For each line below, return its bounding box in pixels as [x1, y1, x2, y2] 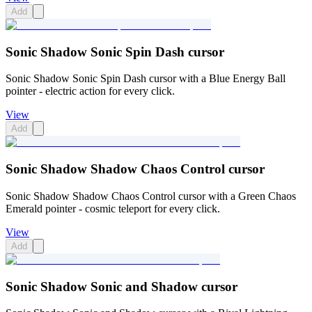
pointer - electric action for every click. [6, 85, 175, 97]
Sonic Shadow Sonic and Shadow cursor [6, 279, 237, 294]
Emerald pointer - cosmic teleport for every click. [6, 202, 220, 214]
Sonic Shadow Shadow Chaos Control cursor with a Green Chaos [6, 189, 296, 202]
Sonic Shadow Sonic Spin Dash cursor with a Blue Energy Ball [6, 72, 286, 85]
